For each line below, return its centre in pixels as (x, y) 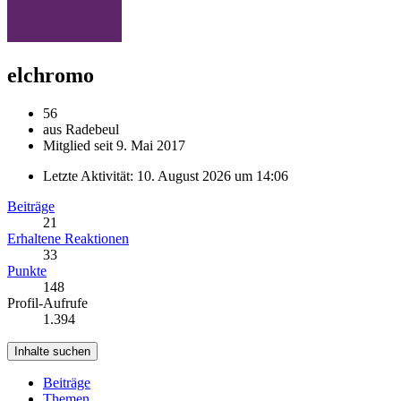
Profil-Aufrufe (47, 303)
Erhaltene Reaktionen (68, 238)
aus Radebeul (81, 129)
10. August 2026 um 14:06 (213, 175)
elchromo (51, 75)
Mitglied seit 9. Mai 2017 (114, 145)
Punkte (27, 270)
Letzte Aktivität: (90, 175)
